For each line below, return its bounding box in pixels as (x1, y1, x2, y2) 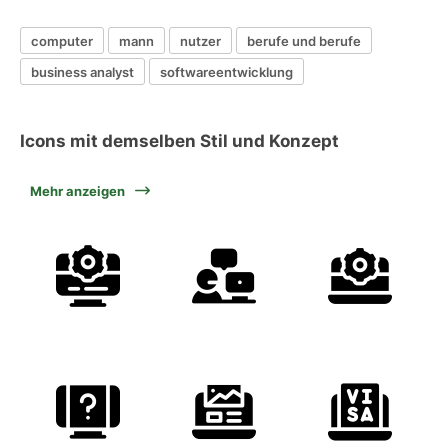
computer (31, 32, 93, 49)
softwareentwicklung (160, 63, 293, 80)
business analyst (31, 63, 134, 80)
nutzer (180, 32, 221, 49)
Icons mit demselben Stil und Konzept (20, 131, 339, 151)
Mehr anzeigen (30, 183, 125, 199)
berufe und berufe (247, 32, 361, 49)
